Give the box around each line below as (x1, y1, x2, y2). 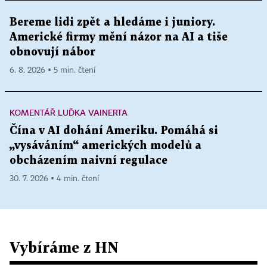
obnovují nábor (10, 46, 95, 57)
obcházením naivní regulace (10, 155, 167, 166)
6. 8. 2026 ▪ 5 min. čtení (10, 66, 95, 74)
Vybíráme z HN (10, 238, 119, 256)
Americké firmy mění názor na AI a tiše (10, 32, 228, 42)
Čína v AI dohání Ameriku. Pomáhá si (10, 125, 218, 136)
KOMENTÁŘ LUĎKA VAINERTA (10, 107, 128, 117)
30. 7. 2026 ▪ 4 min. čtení (10, 174, 99, 183)
